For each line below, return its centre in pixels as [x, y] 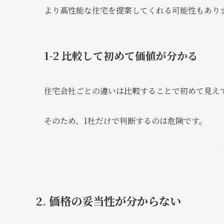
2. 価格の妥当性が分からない [108, 201]
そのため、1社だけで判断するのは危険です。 [125, 120]
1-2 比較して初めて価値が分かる [121, 56]
